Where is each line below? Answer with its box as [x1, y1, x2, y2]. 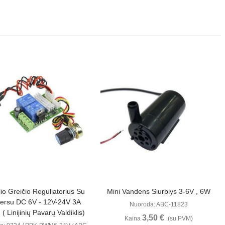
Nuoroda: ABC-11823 [130, 201, 188, 208]
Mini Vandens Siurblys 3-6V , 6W [107, 187, 211, 196]
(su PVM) [168, 215, 193, 222]
